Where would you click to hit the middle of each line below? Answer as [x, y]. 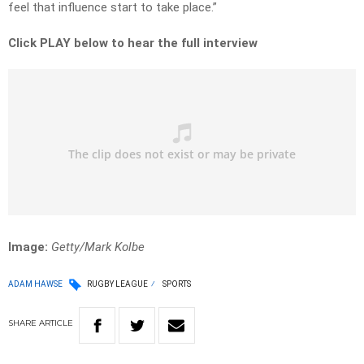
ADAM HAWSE [35, 284]
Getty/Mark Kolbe [98, 247]
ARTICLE [56, 323]
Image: [28, 247]
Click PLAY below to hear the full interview [133, 43]
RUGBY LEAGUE [117, 284]
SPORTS [177, 284]
